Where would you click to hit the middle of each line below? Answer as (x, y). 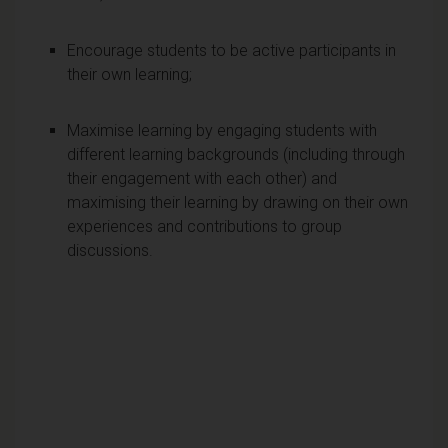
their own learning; (129, 74)
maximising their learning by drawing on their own (237, 202)
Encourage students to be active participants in (231, 50)
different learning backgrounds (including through (236, 154)
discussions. (110, 250)
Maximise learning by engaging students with (222, 130)
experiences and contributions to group (204, 226)
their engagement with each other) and (202, 178)
